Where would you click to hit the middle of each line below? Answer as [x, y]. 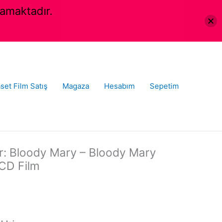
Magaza [76, 86]
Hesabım [119, 86]
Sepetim [164, 86]
